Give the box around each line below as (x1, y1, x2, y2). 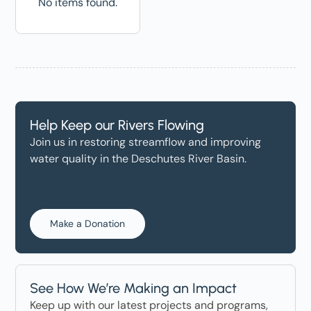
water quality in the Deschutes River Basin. (30, 151, 247, 166)
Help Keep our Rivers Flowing (30, 117, 205, 133)
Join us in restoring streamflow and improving (30, 135, 262, 149)
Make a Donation (50, 217, 126, 230)
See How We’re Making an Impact (30, 280, 237, 296)
